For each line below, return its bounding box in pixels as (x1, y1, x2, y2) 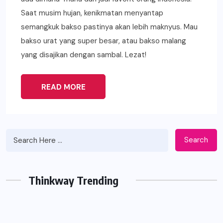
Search (184, 135, 208, 145)
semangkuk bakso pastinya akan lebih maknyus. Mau (21, 21, 198, 32)
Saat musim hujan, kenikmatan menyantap (21, 7, 163, 18)
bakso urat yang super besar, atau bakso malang (21, 35, 186, 46)
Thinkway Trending (28, 173, 118, 187)
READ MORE (41, 82, 86, 92)
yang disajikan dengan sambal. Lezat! (21, 49, 146, 60)
